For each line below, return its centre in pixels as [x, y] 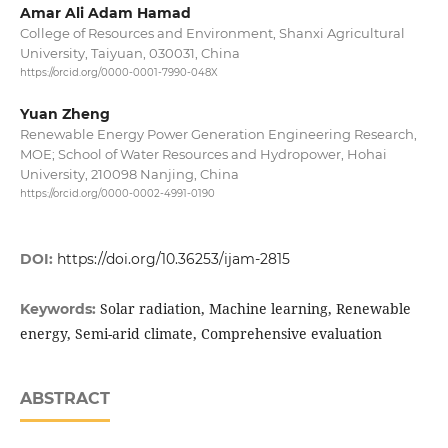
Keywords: [59, 308]
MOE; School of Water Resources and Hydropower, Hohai [203, 153]
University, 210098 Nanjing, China [129, 173]
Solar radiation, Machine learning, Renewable [255, 308]
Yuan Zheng [64, 113]
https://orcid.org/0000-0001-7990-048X [118, 73]
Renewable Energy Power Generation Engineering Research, [218, 133]
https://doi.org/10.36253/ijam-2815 [173, 258]
